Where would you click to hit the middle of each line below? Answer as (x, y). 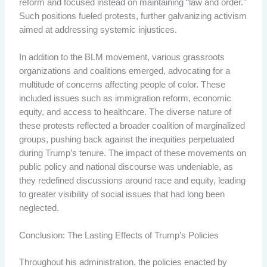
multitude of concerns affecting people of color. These (122, 85)
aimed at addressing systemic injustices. (98, 30)
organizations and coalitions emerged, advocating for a (124, 71)
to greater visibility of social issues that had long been (122, 195)
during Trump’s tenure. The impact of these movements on (132, 153)
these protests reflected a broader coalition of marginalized (132, 126)
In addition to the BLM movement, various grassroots (122, 58)
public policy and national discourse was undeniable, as (126, 167)
